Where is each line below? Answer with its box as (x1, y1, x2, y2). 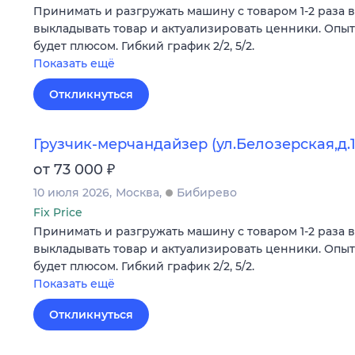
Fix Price (33, 204, 82, 219)
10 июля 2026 (33, 185, 109, 200)
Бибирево (177, 185, 237, 200)
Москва (116, 185, 159, 200)
